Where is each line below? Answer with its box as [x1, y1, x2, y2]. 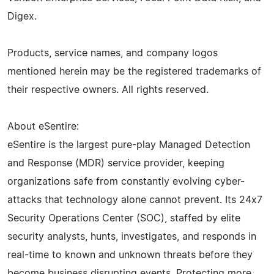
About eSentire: [7, 121, 79, 131]
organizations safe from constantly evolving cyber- [7, 176, 245, 187]
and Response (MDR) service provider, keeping [7, 158, 224, 168]
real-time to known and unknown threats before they [7, 250, 253, 260]
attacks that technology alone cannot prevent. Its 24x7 [7, 194, 262, 205]
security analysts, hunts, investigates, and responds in [7, 231, 256, 242]
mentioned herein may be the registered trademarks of [7, 66, 261, 76]
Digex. [7, 11, 37, 21]
